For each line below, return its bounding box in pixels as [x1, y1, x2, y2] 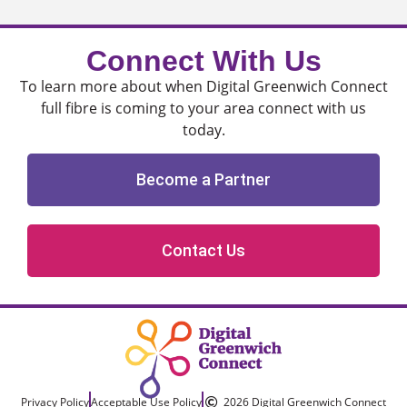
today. [182, 120, 225, 140]
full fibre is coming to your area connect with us [41, 98, 366, 118]
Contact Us [162, 241, 245, 261]
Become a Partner [136, 170, 271, 190]
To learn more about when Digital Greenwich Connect [19, 76, 388, 96]
